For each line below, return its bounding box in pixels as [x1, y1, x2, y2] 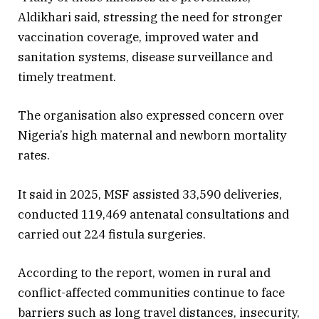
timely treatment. [18, 69, 116, 85]
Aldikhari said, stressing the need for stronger [18, 9, 283, 26]
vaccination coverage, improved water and [18, 29, 258, 46]
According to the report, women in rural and [18, 264, 271, 281]
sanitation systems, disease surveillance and [18, 49, 273, 66]
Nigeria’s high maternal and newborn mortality [18, 127, 286, 144]
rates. [18, 147, 50, 164]
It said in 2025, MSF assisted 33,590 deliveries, [18, 186, 282, 202]
